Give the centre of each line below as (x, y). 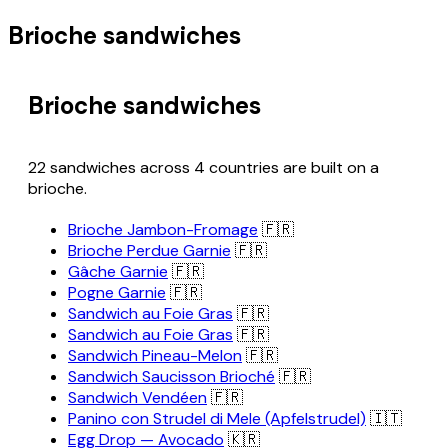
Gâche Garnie (118, 272)
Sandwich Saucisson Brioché (171, 377)
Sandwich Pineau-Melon (155, 356)
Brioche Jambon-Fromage (163, 230)
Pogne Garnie (117, 293)
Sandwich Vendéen (137, 398)
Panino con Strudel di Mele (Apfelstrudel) (217, 419)
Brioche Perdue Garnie (149, 251)
